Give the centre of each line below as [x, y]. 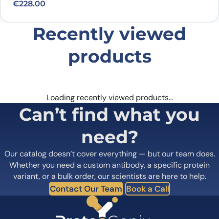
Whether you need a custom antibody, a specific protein [109, 165]
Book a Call [148, 189]
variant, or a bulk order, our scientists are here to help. [109, 176]
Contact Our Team [86, 189]
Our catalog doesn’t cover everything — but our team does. [109, 154]
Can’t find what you [109, 115]
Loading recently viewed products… [109, 98]
